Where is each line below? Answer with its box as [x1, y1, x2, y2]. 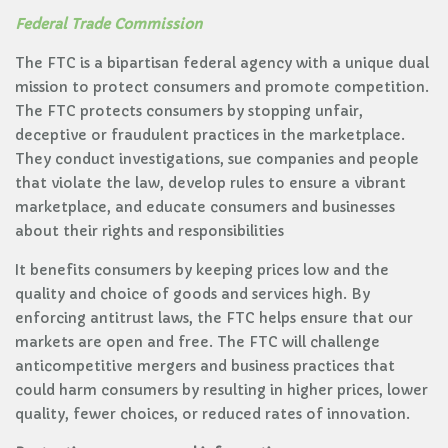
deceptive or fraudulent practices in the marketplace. [15, 126, 405, 144]
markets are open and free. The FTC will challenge [15, 333, 380, 351]
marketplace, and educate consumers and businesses [15, 198, 395, 216]
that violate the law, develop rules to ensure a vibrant [15, 174, 406, 192]
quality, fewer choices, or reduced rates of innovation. [15, 405, 410, 423]
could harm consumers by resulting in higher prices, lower [15, 381, 428, 399]
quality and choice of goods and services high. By [15, 285, 370, 303]
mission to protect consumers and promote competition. [15, 78, 429, 96]
